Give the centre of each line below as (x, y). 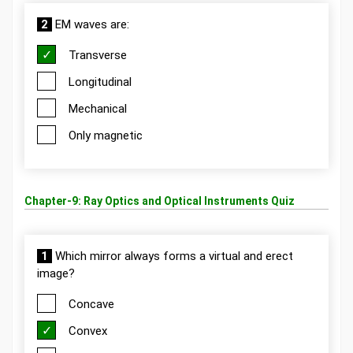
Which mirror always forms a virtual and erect (173, 256)
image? (56, 273)
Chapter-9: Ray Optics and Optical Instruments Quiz (160, 201)
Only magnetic (106, 136)
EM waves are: (91, 24)
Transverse (98, 55)
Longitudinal (100, 82)
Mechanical (98, 109)
